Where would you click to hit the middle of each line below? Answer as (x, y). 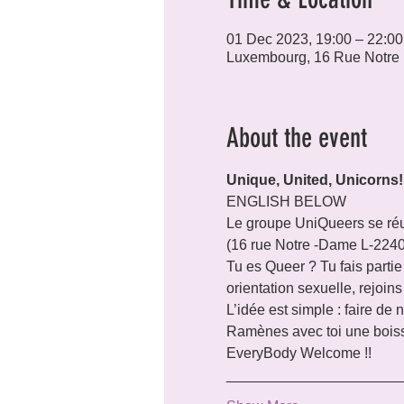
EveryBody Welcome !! (298, 353)
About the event (296, 138)
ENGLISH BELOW (286, 202)
